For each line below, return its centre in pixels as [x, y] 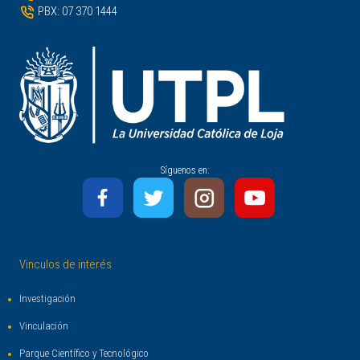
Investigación [47, 299]
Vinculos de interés [65, 265]
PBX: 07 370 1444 [76, 12]
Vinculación [44, 326]
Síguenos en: [185, 171]
